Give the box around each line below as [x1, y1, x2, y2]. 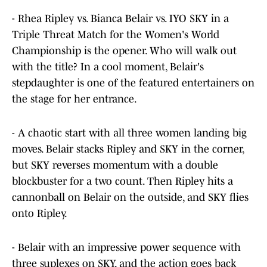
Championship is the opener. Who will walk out [12, 45, 237, 57]
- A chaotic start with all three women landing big [12, 127, 247, 139]
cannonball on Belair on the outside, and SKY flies [12, 191, 249, 204]
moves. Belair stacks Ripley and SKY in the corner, [12, 143, 244, 156]
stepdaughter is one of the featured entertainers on [12, 77, 254, 89]
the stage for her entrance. [12, 93, 137, 105]
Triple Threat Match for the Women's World [12, 29, 219, 41]
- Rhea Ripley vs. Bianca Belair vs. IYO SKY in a [12, 13, 229, 25]
